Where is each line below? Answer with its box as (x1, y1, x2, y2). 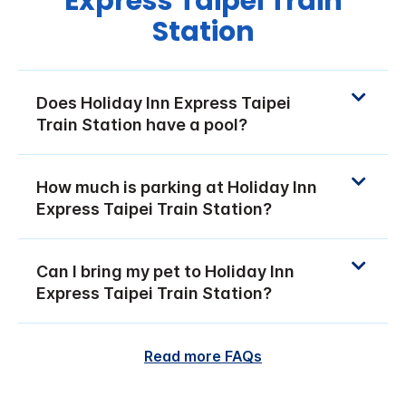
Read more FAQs (144, 347, 262, 366)
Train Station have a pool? (36, 115, 247, 135)
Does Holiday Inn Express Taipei (36, 93, 291, 113)
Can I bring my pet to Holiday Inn (36, 262, 295, 282)
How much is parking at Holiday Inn (36, 178, 317, 198)
